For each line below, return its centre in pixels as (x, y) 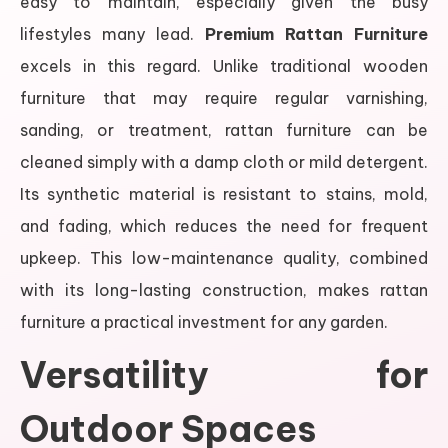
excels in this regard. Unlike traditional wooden (224, 65)
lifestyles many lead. (112, 33)
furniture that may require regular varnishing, (224, 97)
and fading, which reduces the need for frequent (224, 225)
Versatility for (224, 374)
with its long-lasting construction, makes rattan (224, 289)
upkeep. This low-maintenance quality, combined (224, 257)
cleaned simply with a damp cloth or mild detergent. (224, 161)
